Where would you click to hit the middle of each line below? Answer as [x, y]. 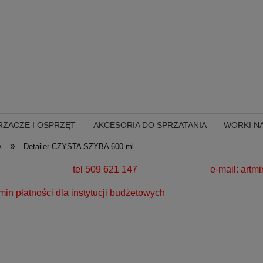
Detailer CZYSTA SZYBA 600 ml [78, 146]
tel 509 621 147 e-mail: [157, 169]
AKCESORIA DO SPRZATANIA [150, 125]
